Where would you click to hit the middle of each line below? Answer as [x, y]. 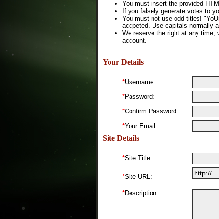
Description [141, 193]
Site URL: [138, 176]
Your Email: [141, 126]
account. [134, 40]
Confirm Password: [152, 111]
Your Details [123, 62]
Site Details [121, 138]
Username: [140, 82]
